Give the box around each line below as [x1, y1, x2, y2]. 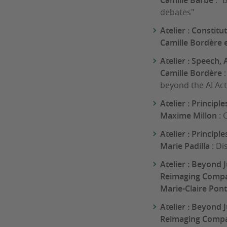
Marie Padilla [160, 140, 210, 152]
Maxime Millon [160, 110, 217, 122]
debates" [160, 7, 194, 18]
